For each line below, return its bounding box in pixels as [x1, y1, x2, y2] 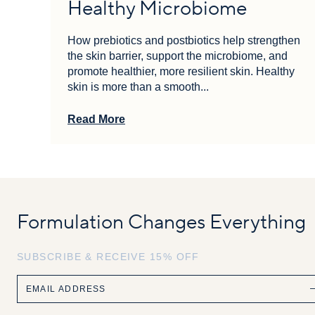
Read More [67, 112, 125, 125]
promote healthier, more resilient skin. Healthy [67, 65, 295, 77]
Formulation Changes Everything [17, 209, 306, 235]
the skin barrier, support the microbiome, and [67, 49, 288, 62]
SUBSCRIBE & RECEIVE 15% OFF [17, 250, 200, 262]
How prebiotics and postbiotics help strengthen [67, 34, 300, 46]
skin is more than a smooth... [67, 80, 209, 93]
